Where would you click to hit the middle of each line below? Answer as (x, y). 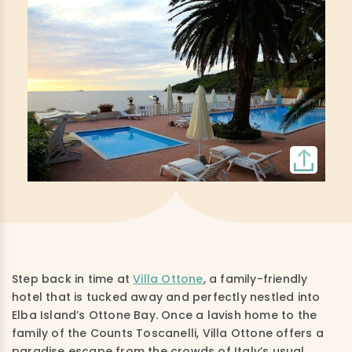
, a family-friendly (255, 279)
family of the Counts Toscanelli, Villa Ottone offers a (168, 333)
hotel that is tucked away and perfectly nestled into (166, 297)
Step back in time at (73, 279)
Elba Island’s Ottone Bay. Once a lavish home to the (165, 315)
